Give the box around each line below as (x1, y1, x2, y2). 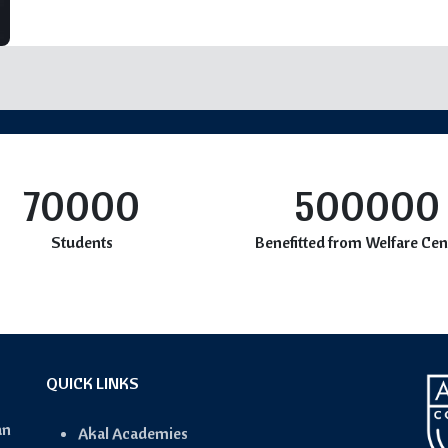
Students (50, 232, 113, 252)
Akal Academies (78, 423, 188, 443)
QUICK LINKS (46, 373, 139, 393)
